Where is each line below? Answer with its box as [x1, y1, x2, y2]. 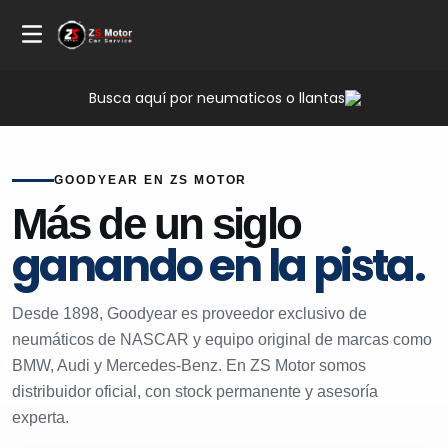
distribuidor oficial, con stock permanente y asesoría [12, 383, 378, 400]
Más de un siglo [12, 199, 301, 248]
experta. [12, 409, 69, 426]
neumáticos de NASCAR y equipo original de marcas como [12, 331, 432, 348]
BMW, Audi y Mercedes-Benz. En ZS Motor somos [12, 357, 366, 374]
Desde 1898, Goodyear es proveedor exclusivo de [12, 305, 367, 322]
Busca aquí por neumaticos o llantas [88, 88, 345, 108]
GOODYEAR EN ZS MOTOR [54, 173, 248, 187]
